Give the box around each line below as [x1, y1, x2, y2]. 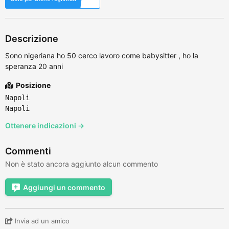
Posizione [14, 81, 51, 89]
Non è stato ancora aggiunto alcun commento [5, 159, 158, 168]
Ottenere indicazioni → [5, 121, 84, 130]
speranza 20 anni [5, 62, 63, 71]
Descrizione [5, 33, 58, 44]
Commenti [5, 146, 51, 156]
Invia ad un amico [13, 217, 70, 225]
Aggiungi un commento [23, 183, 105, 192]
